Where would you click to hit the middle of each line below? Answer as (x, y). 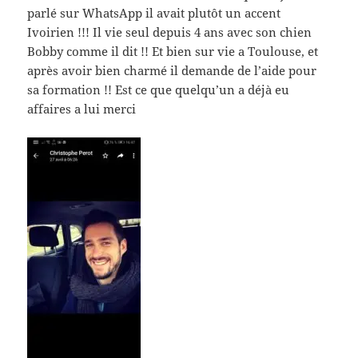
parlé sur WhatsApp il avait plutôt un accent (154, 12)
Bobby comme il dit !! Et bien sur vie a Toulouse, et (173, 51)
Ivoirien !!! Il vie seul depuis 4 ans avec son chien (170, 32)
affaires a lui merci (82, 108)
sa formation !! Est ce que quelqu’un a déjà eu (159, 89)
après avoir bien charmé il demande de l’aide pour (172, 70)
